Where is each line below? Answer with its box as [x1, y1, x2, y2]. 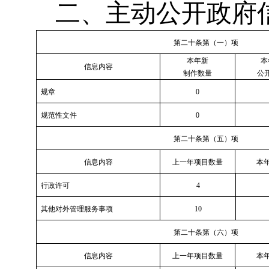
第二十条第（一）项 [174, 38, 238, 47]
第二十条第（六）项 [174, 228, 238, 237]
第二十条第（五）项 [174, 134, 238, 143]
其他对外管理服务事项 [41, 205, 113, 213]
